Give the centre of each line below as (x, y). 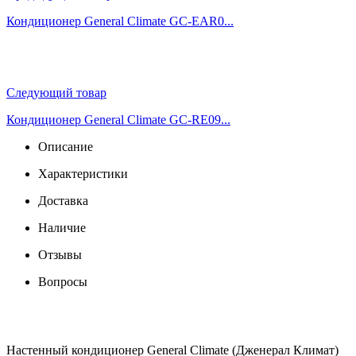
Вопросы (63, 281)
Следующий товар (56, 92)
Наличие (62, 227)
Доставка (63, 200)
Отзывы (60, 254)
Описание (66, 146)
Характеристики (83, 173)
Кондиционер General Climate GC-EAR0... (120, 21)
